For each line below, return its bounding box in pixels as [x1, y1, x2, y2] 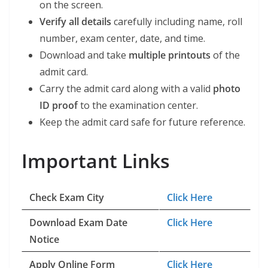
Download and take [39, 48, 129, 62]
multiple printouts [129, 48, 211, 62]
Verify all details [39, 15, 111, 28]
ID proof [39, 99, 78, 112]
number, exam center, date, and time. [39, 32, 205, 45]
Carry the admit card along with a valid [39, 82, 213, 95]
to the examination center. [78, 99, 198, 112]
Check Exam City [29, 191, 104, 204]
